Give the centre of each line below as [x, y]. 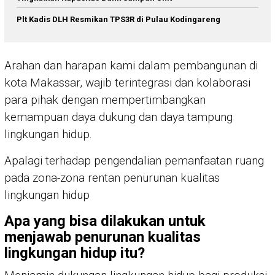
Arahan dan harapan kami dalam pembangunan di [131, 65]
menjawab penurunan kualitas [103, 237]
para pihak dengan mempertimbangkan [105, 99]
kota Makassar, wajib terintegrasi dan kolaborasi [127, 82]
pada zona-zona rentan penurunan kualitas [112, 177]
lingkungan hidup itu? [75, 253]
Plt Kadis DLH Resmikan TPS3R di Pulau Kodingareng [118, 20]
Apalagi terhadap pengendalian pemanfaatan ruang [134, 160]
